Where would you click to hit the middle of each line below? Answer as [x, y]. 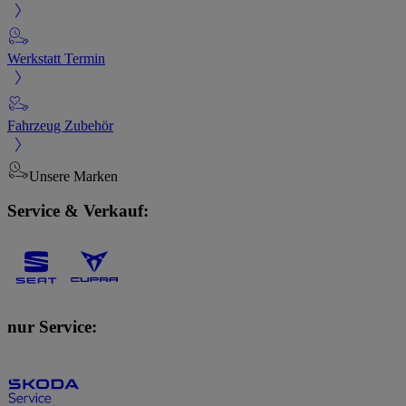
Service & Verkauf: [78, 211]
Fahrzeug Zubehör [60, 125]
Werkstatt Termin [56, 58]
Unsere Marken [73, 176]
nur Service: [52, 326]
